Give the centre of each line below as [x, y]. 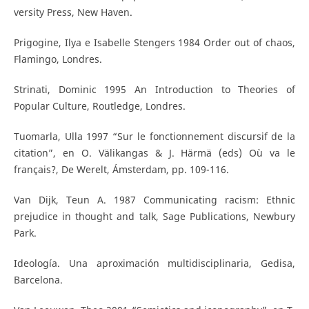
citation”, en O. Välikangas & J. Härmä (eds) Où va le [154, 153]
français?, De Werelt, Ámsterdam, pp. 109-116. [121, 170]
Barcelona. [38, 280]
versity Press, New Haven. [73, 12]
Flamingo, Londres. [58, 59]
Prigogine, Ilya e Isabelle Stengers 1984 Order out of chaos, [154, 43]
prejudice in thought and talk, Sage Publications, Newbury [154, 217]
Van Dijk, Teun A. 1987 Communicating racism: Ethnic [154, 200]
